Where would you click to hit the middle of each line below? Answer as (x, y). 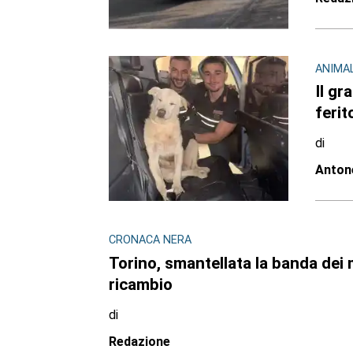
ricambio (140, 285)
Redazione (139, 342)
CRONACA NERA (150, 240)
